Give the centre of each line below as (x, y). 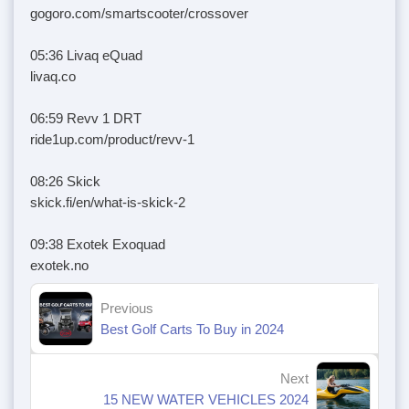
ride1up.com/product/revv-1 (112, 139)
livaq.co (53, 76)
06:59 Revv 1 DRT (86, 118)
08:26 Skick (65, 181)
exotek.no (59, 265)
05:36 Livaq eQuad (86, 55)
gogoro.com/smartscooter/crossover (139, 13)
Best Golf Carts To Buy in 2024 (192, 329)
